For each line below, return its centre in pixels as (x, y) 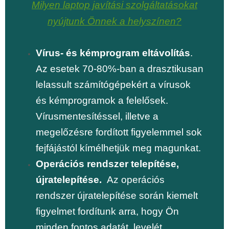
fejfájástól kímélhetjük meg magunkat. (118, 148)
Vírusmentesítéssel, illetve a (97, 117)
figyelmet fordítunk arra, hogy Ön (107, 212)
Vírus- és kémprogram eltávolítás (113, 53)
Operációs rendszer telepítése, (107, 164)
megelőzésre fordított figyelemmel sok (119, 132)
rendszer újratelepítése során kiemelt (117, 196)
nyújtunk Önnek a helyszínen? (114, 21)
